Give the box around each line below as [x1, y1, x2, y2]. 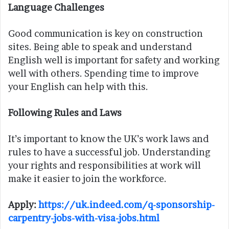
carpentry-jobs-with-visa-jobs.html [8, 213, 159, 224]
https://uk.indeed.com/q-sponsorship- [38, 199, 215, 211]
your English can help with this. [8, 81, 148, 93]
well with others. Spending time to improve [8, 68, 199, 79]
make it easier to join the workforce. [8, 173, 167, 185]
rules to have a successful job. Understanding [8, 147, 211, 158]
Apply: [8, 199, 38, 211]
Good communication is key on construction [8, 28, 203, 39]
